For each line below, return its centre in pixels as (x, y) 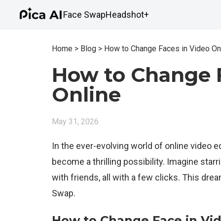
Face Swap (84, 15)
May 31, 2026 (75, 122)
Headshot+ (127, 15)
